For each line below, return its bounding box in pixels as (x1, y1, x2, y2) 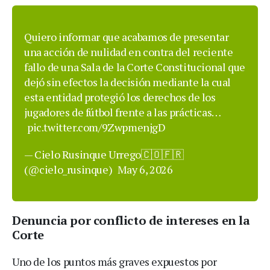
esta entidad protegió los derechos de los (24, 90, 216, 105)
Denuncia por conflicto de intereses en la (12, 212, 250, 229)
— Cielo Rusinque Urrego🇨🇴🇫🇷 (24, 147, 184, 162)
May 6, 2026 (117, 162, 173, 177)
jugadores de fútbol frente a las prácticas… (24, 105, 221, 120)
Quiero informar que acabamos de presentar (24, 30, 229, 45)
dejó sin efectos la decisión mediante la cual (24, 75, 231, 90)
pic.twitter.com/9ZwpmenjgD (27, 120, 166, 135)
